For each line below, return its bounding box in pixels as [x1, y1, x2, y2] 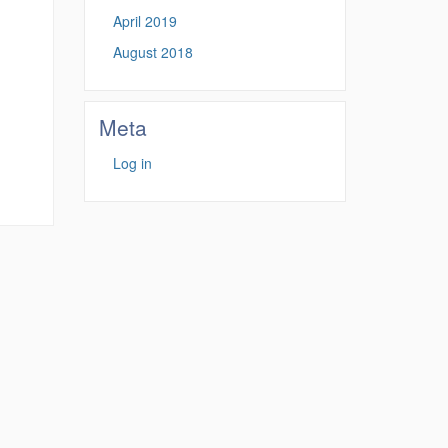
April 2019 [112, 11, 177, 31]
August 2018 [112, 41, 193, 62]
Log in [112, 152, 152, 173]
